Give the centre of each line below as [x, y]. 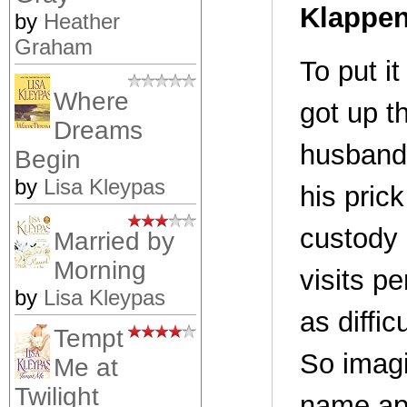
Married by [114, 241]
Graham [54, 46]
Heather [82, 21]
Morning [100, 270]
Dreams [98, 130]
